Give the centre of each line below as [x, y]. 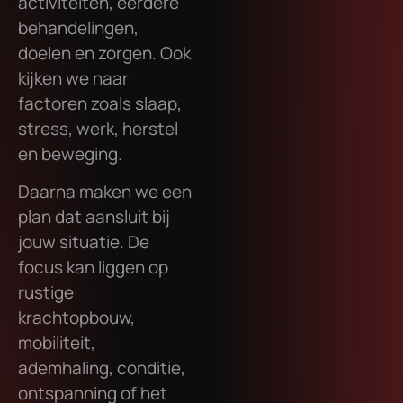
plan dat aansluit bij [94, 217]
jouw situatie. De [84, 242]
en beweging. [70, 154]
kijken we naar [73, 79]
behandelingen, [78, 28]
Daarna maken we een [105, 192]
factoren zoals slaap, [100, 104]
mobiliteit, [57, 343]
